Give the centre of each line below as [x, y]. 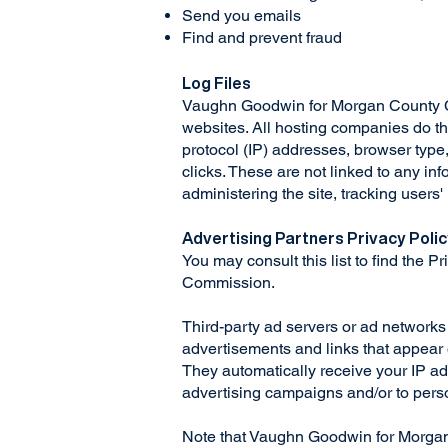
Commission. [230, 282]
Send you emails [243, 15]
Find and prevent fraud [264, 37]
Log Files [218, 83]
